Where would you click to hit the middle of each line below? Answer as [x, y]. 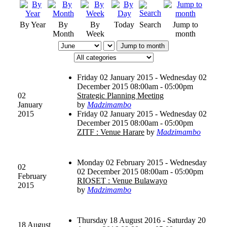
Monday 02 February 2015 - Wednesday [142, 162]
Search [150, 24]
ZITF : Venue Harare [111, 132]
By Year [33, 24]
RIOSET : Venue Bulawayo [122, 180]
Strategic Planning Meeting [120, 95]
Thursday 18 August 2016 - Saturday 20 [141, 220]
